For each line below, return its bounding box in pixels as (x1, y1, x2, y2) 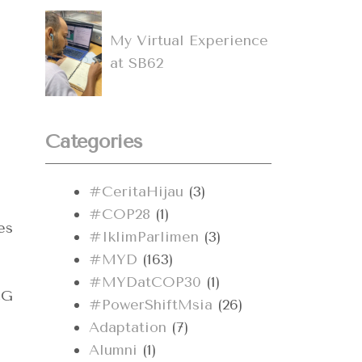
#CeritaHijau (89, 183, 183, 201)
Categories (45, 130, 143, 154)
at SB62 (110, 53, 163, 72)
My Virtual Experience (110, 31, 268, 49)
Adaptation (89, 318, 166, 337)
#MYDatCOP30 (89, 273, 201, 292)
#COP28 (89, 205, 150, 224)
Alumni (89, 341, 137, 360)
